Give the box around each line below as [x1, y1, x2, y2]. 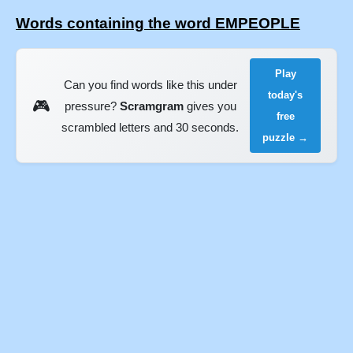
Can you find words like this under [63, 77, 237, 91]
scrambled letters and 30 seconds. [61, 120, 240, 134]
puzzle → [262, 132, 309, 144]
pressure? [64, 98, 120, 113]
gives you [183, 98, 236, 113]
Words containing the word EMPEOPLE [16, 14, 300, 32]
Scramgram [119, 98, 184, 113]
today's [268, 89, 303, 102]
